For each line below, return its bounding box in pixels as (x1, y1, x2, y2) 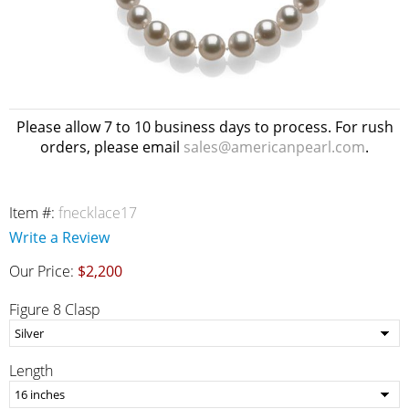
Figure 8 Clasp (9, 299, 100, 320)
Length (9, 361, 53, 381)
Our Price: (9, 261, 78, 281)
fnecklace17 (58, 203, 137, 223)
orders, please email (40, 137, 184, 157)
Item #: (9, 203, 58, 223)
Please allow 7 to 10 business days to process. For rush (16, 117, 393, 137)
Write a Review (9, 227, 110, 247)
